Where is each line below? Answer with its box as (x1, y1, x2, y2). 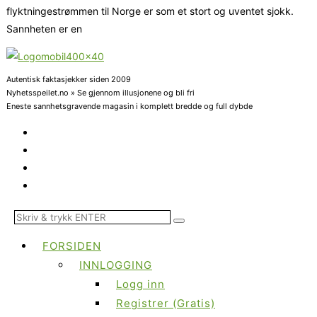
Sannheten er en (6, 22, 82, 35)
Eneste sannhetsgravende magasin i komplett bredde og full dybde (6, 100, 253, 111)
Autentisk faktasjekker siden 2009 (6, 74, 131, 84)
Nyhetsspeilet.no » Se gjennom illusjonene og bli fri (6, 87, 195, 98)
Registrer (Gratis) (116, 296, 215, 310)
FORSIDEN (42, 238, 101, 253)
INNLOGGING (79, 258, 152, 272)
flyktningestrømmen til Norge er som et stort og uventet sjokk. (6, 4, 294, 17)
